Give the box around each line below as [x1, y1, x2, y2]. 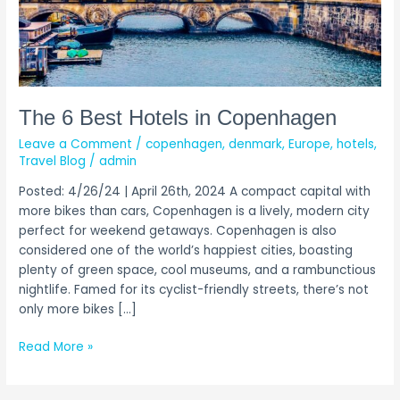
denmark [229, 135, 283, 153]
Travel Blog [19, 152, 87, 170]
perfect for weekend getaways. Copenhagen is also [19, 221, 337, 239]
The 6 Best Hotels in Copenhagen [19, 106, 337, 130]
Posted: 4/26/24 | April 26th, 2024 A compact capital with [19, 182, 371, 200]
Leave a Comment [19, 135, 133, 153]
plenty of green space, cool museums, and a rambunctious [19, 261, 377, 279]
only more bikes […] [19, 300, 137, 318]
